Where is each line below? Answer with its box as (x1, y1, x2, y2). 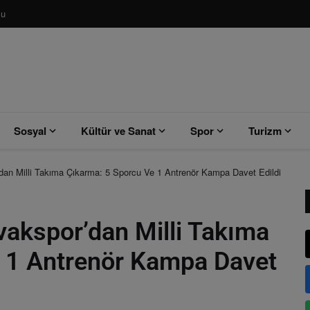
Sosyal (14, 123, 46, 138)
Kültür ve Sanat (81, 123, 156, 138)
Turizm (248, 123, 282, 138)
